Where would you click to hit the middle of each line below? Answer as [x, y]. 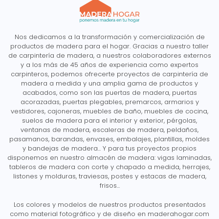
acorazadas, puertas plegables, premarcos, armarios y [109, 102]
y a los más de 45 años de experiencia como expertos [109, 65]
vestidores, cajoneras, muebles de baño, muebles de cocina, [109, 111]
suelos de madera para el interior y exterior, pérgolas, [109, 120]
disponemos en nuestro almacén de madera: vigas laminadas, [109, 157]
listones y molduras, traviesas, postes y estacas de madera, [109, 176]
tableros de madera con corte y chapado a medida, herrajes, [109, 167]
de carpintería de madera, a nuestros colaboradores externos [109, 55]
